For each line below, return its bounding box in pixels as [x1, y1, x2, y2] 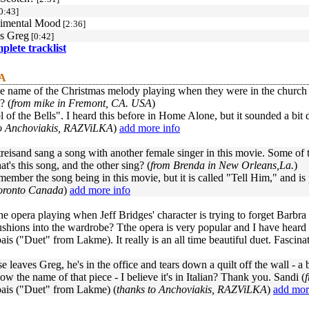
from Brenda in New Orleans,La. [150, 159, 294, 171]
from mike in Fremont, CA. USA [11, 97, 152, 109]
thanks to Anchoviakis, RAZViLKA [117, 283, 267, 295]
